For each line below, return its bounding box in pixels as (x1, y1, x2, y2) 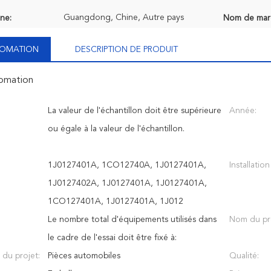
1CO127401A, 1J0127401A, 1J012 (48, 197, 183, 206)
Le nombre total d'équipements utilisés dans (48, 215, 217, 224)
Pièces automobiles (48, 252, 120, 260)
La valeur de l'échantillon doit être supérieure (48, 106, 221, 115)
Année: (229, 106, 256, 115)
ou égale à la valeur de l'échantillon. (48, 125, 184, 133)
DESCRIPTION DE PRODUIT (75, 45, 178, 54)
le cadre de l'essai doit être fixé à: (48, 233, 177, 242)
